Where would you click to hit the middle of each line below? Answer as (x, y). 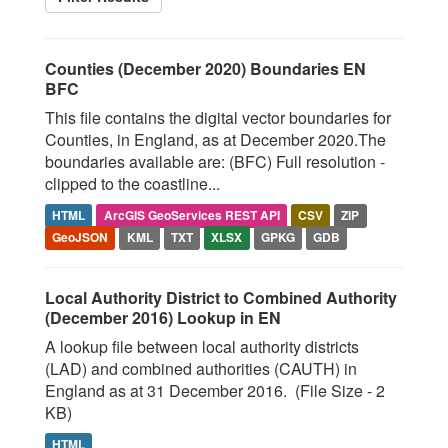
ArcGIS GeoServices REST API (191, 215)
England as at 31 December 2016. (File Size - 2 (215, 390)
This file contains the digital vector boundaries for (218, 117)
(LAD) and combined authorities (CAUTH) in (201, 368)
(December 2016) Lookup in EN (163, 317)
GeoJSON (80, 237)
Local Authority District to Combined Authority (221, 297)
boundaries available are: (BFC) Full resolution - (215, 161)
